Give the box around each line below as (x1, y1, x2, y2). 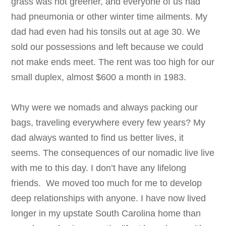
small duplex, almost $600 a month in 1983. (11, 72, 187, 83)
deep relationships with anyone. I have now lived (11, 193, 206, 204)
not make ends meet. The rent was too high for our (11, 57, 215, 68)
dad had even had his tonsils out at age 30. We (11, 27, 201, 37)
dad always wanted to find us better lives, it (11, 133, 184, 143)
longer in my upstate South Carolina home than (11, 208, 201, 219)
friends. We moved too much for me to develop (11, 178, 202, 189)
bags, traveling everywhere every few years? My (11, 118, 206, 128)
